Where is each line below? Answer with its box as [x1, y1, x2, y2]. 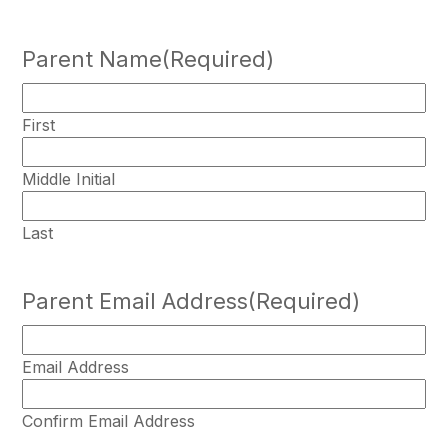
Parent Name [22, 46, 162, 73]
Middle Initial [22, 169, 115, 190]
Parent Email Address [22, 288, 248, 315]
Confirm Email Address [22, 411, 195, 432]
